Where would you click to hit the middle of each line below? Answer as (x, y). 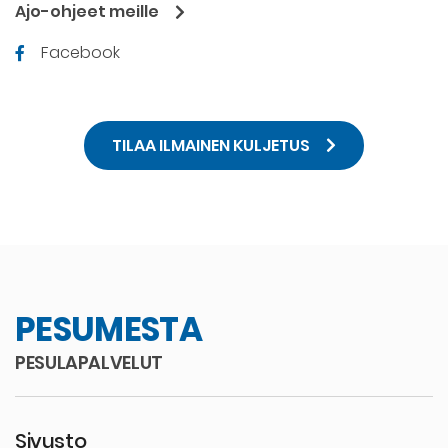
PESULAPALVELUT (89, 363)
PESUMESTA (109, 330)
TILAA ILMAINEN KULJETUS (211, 145)
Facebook (80, 53)
